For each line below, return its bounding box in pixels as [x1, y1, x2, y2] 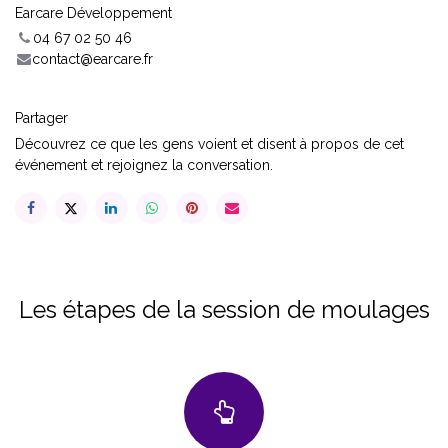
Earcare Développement [15, 4, 172, 21]
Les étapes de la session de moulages [18, 295, 430, 323]
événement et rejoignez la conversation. [15, 156, 273, 173]
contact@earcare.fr [32, 50, 154, 67]
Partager [15, 109, 68, 126]
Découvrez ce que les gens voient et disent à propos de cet [15, 135, 404, 152]
